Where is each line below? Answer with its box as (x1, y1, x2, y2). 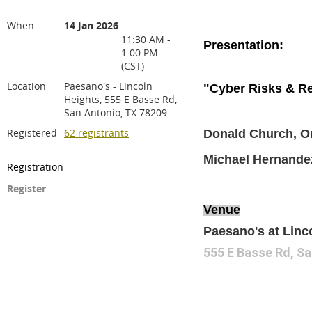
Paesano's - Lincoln (64, 79, 153, 93)
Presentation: (203, 38, 283, 52)
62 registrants (64, 126, 129, 139)
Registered (7, 126, 57, 139)
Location (7, 79, 46, 93)
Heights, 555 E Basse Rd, (64, 93, 177, 106)
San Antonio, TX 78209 (64, 106, 167, 119)
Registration (7, 160, 63, 173)
